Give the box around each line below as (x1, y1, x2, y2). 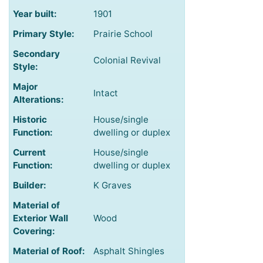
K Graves (93, 180, 131, 191)
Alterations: (13, 94, 64, 106)
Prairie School (93, 28, 153, 40)
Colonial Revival (93, 55, 161, 66)
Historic (13, 114, 47, 126)
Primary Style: (13, 28, 75, 40)
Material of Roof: (13, 245, 85, 257)
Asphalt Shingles (93, 245, 164, 257)
